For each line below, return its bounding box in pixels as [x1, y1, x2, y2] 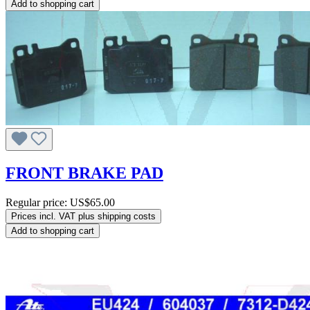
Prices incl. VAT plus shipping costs [11, 211, 156, 222]
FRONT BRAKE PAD [6, 164, 163, 183]
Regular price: [6, 197, 70, 209]
